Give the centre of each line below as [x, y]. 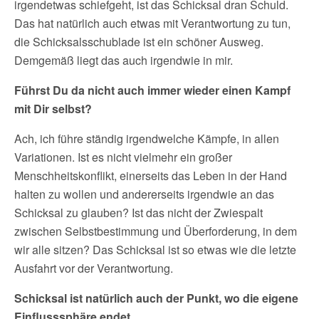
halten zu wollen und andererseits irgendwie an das [144, 194]
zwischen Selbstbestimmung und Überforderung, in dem [156, 231]
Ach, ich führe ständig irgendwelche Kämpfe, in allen [147, 138]
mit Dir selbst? [53, 109]
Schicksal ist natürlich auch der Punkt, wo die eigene [156, 298]
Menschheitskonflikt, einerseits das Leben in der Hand [151, 176]
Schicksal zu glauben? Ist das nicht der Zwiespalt [138, 213]
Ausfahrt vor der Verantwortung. [94, 268]
